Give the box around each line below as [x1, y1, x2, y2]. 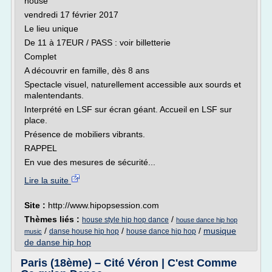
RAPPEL [24, 143, 57, 153]
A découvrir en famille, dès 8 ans [24, 66, 149, 75]
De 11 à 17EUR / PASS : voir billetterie [24, 38, 171, 47]
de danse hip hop [24, 237, 91, 247]
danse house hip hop [49, 227, 119, 236]
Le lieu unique [24, 24, 78, 33]
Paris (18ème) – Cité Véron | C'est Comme [21, 257, 237, 269]
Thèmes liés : [24, 214, 82, 224]
